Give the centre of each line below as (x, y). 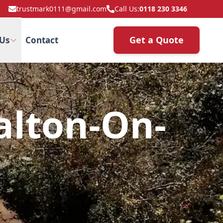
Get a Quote (157, 40)
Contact (42, 40)
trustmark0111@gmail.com (61, 9)
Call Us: (127, 9)
